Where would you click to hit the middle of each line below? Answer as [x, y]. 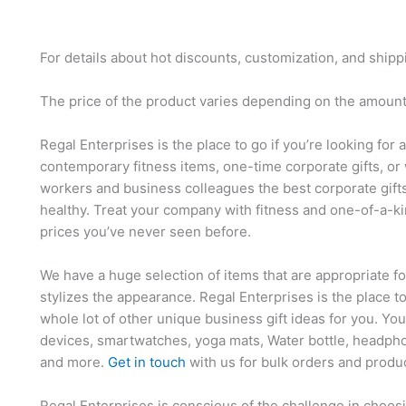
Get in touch [147, 362]
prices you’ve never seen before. [145, 231]
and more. [74, 362]
